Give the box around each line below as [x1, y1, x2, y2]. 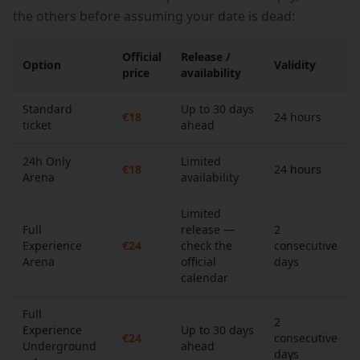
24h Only [22, 153, 71, 169]
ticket [22, 117, 51, 133]
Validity [274, 57, 316, 72]
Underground [22, 338, 96, 354]
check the [181, 238, 232, 253]
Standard [22, 101, 72, 117]
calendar [181, 270, 228, 285]
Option [22, 57, 61, 72]
